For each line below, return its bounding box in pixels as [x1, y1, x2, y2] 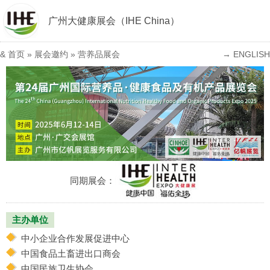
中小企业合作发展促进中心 [21, 233, 130, 243]
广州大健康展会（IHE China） [48, 16, 180, 26]
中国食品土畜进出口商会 [21, 248, 121, 259]
